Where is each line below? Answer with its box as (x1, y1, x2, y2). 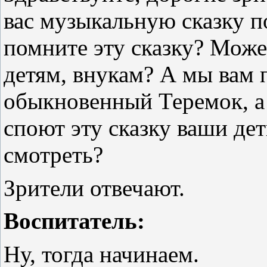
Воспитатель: (4, 208, 145, 234)
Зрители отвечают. (4, 175, 185, 201)
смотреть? (4, 141, 103, 167)
